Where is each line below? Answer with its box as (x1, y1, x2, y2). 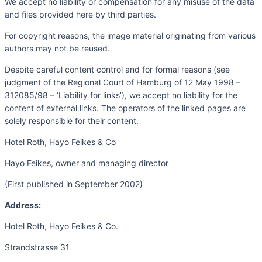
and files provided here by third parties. (5, 9, 156, 19)
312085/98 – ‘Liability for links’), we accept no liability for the (5, 89, 237, 100)
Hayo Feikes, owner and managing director (5, 157, 168, 168)
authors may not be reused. (5, 43, 110, 53)
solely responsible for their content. (5, 115, 139, 126)
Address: (5, 199, 41, 210)
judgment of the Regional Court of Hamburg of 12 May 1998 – (5, 77, 240, 87)
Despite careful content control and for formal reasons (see (5, 64, 230, 74)
